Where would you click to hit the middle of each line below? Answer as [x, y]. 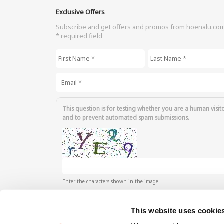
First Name [72, 54]
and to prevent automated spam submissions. [126, 117]
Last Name [164, 54]
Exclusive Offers [80, 12]
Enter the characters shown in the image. [111, 182]
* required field [79, 36]
